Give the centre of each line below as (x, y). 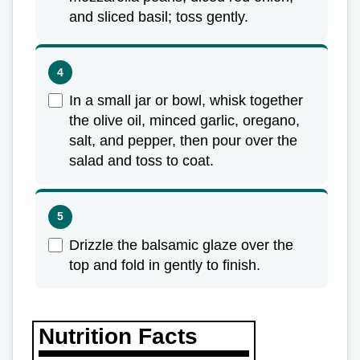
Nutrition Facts (118, 336)
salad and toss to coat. (141, 161)
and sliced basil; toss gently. (159, 16)
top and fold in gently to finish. (165, 265)
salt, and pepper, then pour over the (183, 141)
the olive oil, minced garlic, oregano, (184, 121)
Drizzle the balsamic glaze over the (181, 245)
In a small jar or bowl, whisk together (186, 101)
